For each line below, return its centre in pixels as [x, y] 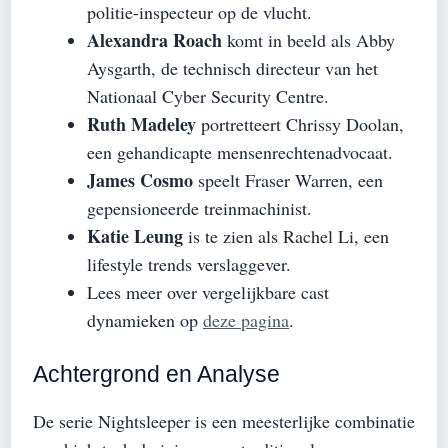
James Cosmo [140, 179]
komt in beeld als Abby [308, 39]
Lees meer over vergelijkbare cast [208, 291]
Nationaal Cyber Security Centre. [208, 95]
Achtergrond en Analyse [156, 373]
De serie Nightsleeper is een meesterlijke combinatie [224, 420]
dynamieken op [145, 319]
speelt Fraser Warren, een [288, 179]
